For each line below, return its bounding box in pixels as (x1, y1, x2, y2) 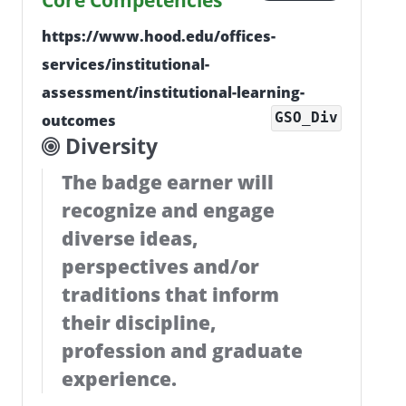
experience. (61, 366, 177, 391)
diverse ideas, (61, 226, 198, 251)
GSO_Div (274, 110, 338, 126)
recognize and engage (61, 198, 275, 223)
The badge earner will (61, 169, 274, 195)
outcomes (41, 111, 116, 130)
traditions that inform (61, 282, 279, 307)
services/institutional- (41, 54, 209, 74)
